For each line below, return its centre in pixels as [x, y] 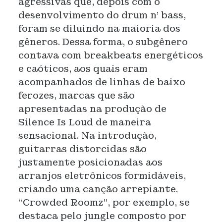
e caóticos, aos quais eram [83, 69]
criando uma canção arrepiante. [98, 189]
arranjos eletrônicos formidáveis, [102, 176]
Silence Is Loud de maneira [84, 122]
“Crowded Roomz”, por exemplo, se [104, 202]
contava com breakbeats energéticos [111, 55]
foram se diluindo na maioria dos [99, 28]
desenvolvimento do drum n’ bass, [102, 15]
